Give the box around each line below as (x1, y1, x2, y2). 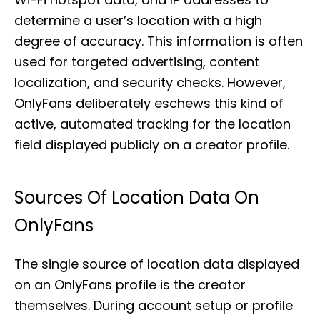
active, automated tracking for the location (14, 115, 291, 133)
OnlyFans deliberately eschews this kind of (14, 94, 284, 112)
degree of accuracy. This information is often (14, 32, 303, 50)
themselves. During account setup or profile (14, 296, 293, 314)
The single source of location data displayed (14, 255, 299, 273)
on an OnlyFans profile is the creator (14, 276, 246, 294)
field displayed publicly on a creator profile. (14, 136, 289, 154)
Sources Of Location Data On (14, 186, 259, 209)
